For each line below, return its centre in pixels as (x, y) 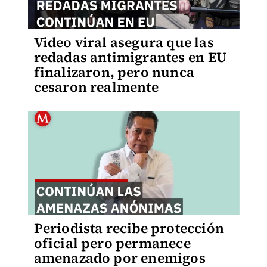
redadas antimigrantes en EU (130, 57)
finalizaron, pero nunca (114, 72)
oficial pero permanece (112, 243)
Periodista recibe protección (129, 228)
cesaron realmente (96, 87)
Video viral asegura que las (124, 42)
